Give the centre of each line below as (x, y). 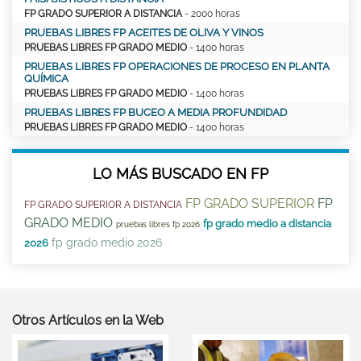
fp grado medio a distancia (267, 224)
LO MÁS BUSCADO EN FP (180, 174)
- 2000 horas (211, 14)
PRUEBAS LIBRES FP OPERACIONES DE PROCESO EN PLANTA (177, 67)
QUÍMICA (46, 79)
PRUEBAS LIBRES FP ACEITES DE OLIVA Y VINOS (144, 33)
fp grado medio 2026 (107, 243)
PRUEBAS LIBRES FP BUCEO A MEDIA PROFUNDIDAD (156, 113)
